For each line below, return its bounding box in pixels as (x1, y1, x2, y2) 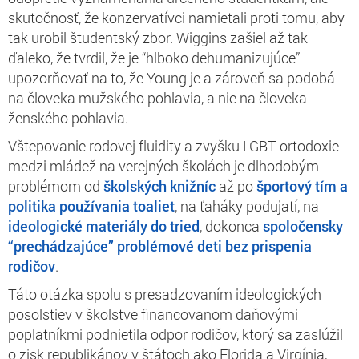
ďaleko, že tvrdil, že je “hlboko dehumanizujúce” (8, 47, 300, 67)
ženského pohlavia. (8, 107, 128, 127)
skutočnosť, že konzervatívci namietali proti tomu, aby (8, 7, 345, 27)
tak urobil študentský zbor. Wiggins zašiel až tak (8, 27, 308, 47)
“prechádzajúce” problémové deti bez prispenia (8, 236, 312, 256)
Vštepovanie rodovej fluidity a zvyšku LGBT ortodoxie (8, 135, 339, 155)
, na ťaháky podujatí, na (175, 196, 319, 216)
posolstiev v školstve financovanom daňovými (8, 304, 298, 324)
